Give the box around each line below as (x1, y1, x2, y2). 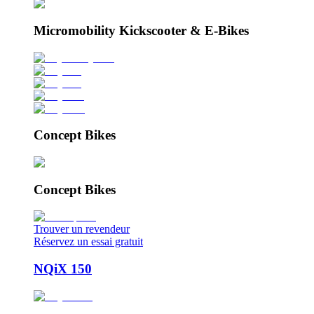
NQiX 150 (34, 261, 92, 277)
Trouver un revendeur (34, 223, 130, 235)
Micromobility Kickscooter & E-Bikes (34, 22, 249, 38)
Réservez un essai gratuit (34, 235, 143, 248)
